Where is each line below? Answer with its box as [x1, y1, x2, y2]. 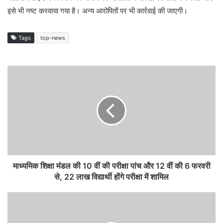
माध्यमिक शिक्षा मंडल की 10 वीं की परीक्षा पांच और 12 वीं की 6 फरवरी [12, 161, 211, 171]
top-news [40, 34, 65, 41]
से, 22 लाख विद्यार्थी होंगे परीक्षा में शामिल [54, 172, 169, 182]
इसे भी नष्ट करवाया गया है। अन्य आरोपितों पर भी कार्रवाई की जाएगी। [7, 6, 188, 15]
